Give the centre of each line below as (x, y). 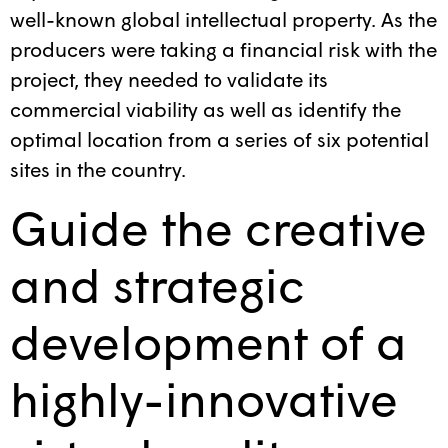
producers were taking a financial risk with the (223, 49)
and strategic (157, 283)
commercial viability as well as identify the (205, 109)
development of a (208, 340)
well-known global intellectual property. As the (223, 19)
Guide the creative (218, 226)
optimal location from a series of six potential (219, 139)
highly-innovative (204, 397)
